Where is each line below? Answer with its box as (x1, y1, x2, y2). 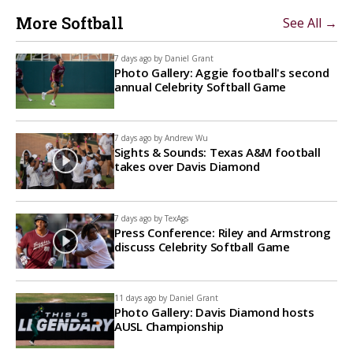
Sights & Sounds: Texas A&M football (114, 144, 321, 161)
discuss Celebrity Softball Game (114, 238, 290, 255)
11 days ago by (114, 292, 167, 303)
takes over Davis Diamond (114, 158, 260, 175)
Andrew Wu (165, 132, 208, 144)
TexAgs (165, 212, 188, 224)
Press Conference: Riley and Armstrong (114, 224, 331, 240)
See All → (283, 14, 337, 32)
